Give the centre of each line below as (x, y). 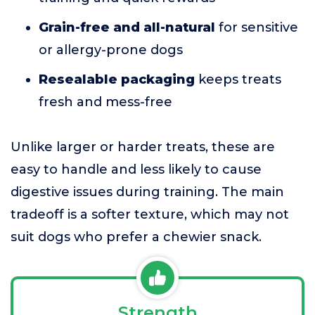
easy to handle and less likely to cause (136, 169)
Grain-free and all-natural (127, 27)
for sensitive (257, 27)
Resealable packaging (117, 79)
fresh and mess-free (105, 102)
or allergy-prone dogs (111, 50)
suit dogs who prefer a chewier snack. (136, 237)
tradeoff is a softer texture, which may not (150, 214)
